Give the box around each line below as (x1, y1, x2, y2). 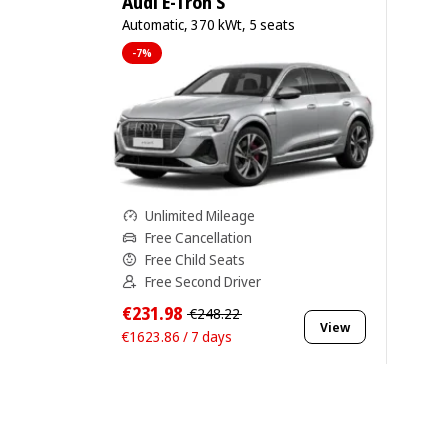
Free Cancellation (145, 227, 252, 247)
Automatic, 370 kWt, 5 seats (122, 15, 295, 34)
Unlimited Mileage (145, 205, 255, 225)
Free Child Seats (145, 249, 245, 269)
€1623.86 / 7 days (122, 326, 232, 346)
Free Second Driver (145, 271, 261, 291)
